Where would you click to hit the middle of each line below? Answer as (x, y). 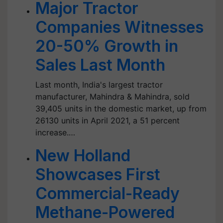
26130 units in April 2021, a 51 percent (108, 120)
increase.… (55, 132)
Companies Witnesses (119, 27)
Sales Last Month (100, 65)
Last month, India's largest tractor (99, 85)
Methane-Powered (105, 212)
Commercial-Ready (108, 193)
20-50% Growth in (107, 46)
